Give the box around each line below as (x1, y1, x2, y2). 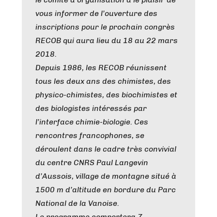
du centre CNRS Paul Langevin (35, 158, 148, 167)
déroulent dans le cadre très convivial (35, 144, 176, 154)
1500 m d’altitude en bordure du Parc (35, 185, 176, 194)
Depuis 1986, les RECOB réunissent (35, 63, 167, 72)
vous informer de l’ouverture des (35, 9, 157, 18)
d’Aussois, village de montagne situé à (35, 171, 176, 181)
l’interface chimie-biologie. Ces (35, 117, 148, 126)
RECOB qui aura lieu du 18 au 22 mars (35, 36, 178, 45)
